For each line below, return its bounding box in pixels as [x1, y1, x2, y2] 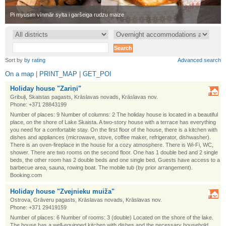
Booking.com [10, 172, 42, 178]
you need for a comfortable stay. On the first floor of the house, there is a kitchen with [10, 127, 217, 133]
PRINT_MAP [39, 70, 77, 78]
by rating [24, 57, 45, 63]
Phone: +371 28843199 [10, 101, 67, 107]
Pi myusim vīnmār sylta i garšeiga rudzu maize [10, 12, 124, 18]
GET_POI [83, 70, 111, 78]
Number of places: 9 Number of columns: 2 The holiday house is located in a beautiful [10, 111, 218, 118]
